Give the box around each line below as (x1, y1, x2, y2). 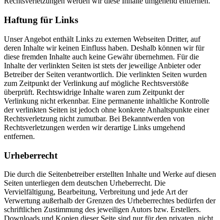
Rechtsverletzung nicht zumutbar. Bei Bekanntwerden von (4, 114, 185, 123)
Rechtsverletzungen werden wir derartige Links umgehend (4, 123, 185, 132)
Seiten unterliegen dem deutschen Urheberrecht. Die (4, 179, 165, 188)
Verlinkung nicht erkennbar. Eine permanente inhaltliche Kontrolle (4, 96, 209, 105)
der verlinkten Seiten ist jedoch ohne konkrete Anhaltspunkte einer (4, 105, 209, 114)
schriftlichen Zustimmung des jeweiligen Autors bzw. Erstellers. (4, 205, 201, 214)
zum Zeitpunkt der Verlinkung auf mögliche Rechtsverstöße (4, 79, 189, 87)
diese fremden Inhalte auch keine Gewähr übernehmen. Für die (4, 52, 199, 61)
